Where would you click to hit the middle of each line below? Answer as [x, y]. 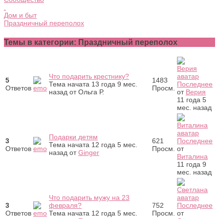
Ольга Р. [91, 92]
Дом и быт [20, 15]
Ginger [89, 152]
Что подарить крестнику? [89, 76]
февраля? [65, 205]
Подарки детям [73, 137]
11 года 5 [192, 99]
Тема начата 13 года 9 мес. [93, 84]
